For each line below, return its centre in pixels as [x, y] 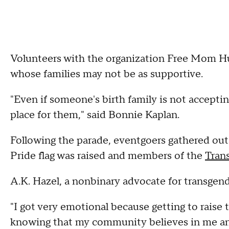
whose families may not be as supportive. [107, 74]
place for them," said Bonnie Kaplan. [95, 115]
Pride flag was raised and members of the [108, 156]
